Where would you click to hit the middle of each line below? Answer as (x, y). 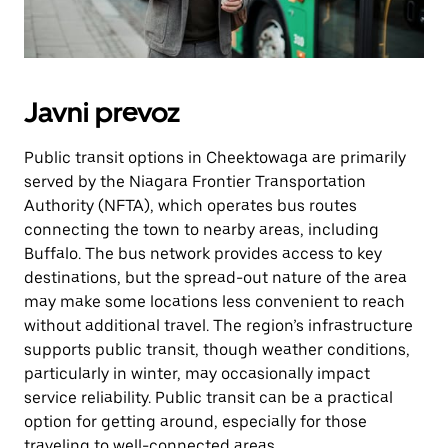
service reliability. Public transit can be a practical (208, 397)
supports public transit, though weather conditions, (217, 349)
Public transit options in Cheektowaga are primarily (215, 157)
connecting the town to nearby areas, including (201, 229)
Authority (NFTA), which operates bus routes (190, 205)
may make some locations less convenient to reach (214, 301)
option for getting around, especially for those (195, 421)
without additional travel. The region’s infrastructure (218, 325)
